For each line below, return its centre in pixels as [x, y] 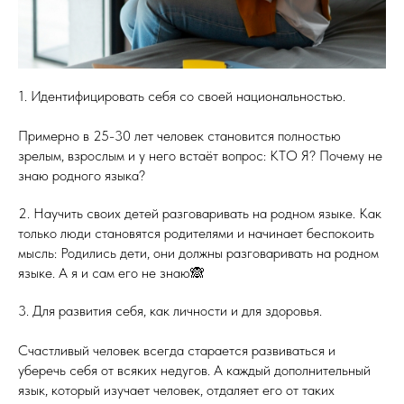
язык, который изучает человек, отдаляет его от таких [176, 390]
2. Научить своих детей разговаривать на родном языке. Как [200, 214]
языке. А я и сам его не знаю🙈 [111, 273]
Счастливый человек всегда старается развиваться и [177, 351]
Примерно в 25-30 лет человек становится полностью [179, 136]
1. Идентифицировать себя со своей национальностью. [182, 96]
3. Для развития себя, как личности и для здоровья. [170, 311]
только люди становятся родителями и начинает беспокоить [196, 234]
